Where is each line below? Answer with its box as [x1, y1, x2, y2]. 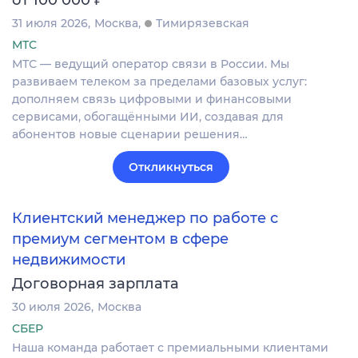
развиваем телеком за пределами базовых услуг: [12, 74, 307, 89]
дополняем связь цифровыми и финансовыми [12, 92, 292, 107]
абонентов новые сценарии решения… [12, 127, 248, 142]
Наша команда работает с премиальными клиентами [12, 340, 328, 356]
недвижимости [12, 251, 125, 269]
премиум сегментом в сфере [12, 229, 229, 248]
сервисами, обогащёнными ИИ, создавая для [12, 109, 284, 125]
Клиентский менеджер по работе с [12, 209, 278, 227]
